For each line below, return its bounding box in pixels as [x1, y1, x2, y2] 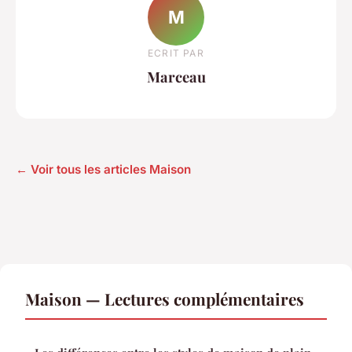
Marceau [146, 66, 206, 86]
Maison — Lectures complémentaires [25, 288, 304, 310]
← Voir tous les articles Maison [16, 162, 191, 178]
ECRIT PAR [148, 46, 204, 59]
